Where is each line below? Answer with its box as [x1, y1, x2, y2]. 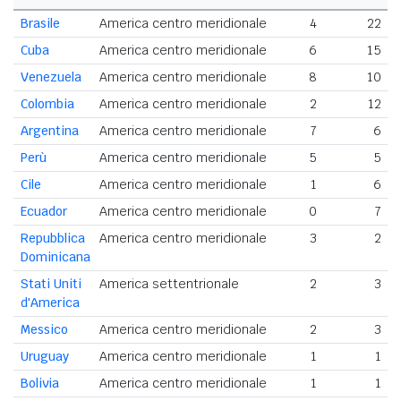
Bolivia [21, 375, 59, 392]
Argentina [21, 123, 79, 140]
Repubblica [21, 230, 85, 247]
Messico [21, 321, 68, 338]
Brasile [21, 15, 60, 32]
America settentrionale [98, 276, 239, 293]
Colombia [21, 96, 74, 113]
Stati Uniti [21, 276, 81, 293]
